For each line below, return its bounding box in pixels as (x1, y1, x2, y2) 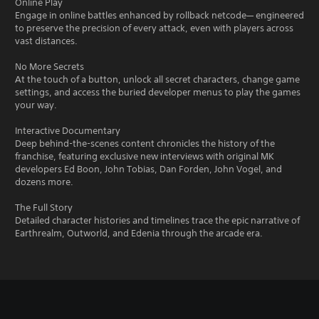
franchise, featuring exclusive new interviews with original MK (15, 150, 274, 162)
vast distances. (15, 34, 78, 47)
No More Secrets (15, 60, 84, 73)
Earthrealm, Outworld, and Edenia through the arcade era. (15, 226, 263, 239)
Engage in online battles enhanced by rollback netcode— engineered (15, 9, 304, 21)
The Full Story (15, 201, 73, 214)
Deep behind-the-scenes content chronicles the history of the (15, 137, 275, 150)
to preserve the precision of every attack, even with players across (15, 21, 293, 34)
